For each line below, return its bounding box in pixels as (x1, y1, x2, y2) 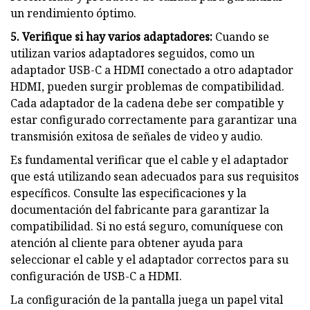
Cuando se (212, 28, 269, 44)
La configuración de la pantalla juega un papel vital (10, 291, 283, 307)
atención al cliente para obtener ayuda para (10, 235, 243, 250)
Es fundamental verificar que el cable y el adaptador (10, 152, 289, 167)
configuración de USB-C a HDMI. (10, 268, 182, 284)
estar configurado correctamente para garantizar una (10, 111, 297, 127)
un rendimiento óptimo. (10, 5, 136, 21)
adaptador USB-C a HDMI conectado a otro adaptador (10, 62, 293, 77)
